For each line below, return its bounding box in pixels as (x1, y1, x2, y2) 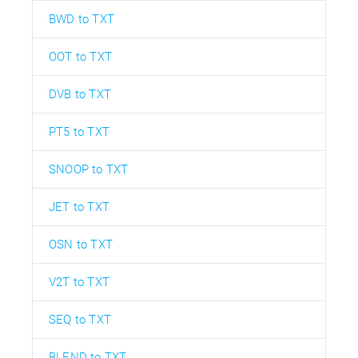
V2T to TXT (49, 274, 109, 289)
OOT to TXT (49, 49, 112, 64)
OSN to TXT (49, 237, 113, 252)
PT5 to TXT (49, 124, 109, 139)
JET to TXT (49, 199, 109, 214)
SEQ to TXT (49, 312, 111, 327)
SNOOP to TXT (49, 161, 129, 177)
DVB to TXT (49, 86, 111, 101)
